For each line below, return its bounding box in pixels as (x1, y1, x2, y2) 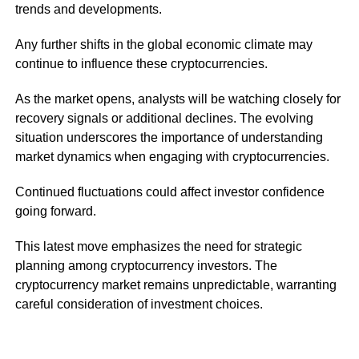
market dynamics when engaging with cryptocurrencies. (14, 150, 329, 163)
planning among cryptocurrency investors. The (14, 259, 277, 272)
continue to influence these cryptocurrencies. (14, 57, 268, 71)
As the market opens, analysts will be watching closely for (14, 92, 341, 106)
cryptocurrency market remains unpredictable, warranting (14, 278, 337, 292)
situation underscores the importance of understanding (14, 131, 323, 144)
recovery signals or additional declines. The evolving (14, 111, 313, 125)
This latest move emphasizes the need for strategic (14, 240, 302, 253)
